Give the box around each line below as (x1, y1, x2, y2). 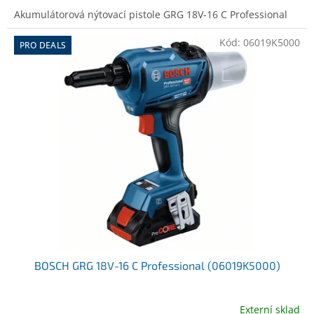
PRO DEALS (20, 39, 67, 52)
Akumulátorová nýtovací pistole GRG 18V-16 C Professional (14, 8, 287, 22)
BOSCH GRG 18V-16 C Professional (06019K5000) (34, 258, 280, 272)
